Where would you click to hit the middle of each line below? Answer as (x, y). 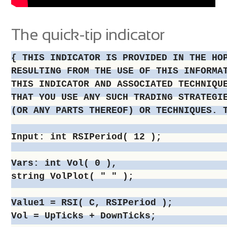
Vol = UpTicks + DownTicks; (84, 216)
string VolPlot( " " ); (73, 176)
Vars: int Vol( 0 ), (64, 163)
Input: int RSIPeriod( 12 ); (87, 137)
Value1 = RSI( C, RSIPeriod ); (92, 202)
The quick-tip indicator (88, 34)
